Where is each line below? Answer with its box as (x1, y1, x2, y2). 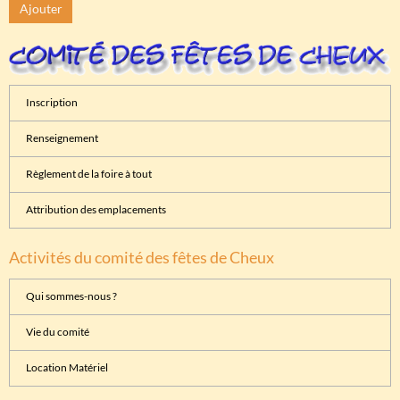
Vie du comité (25, 325, 89, 339)
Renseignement (25, 131, 98, 146)
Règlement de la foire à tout (25, 167, 152, 181)
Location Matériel (25, 361, 108, 375)
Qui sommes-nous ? (25, 289, 117, 304)
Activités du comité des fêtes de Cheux (9, 247, 274, 267)
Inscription (25, 96, 78, 110)
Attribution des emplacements (25, 203, 166, 217)
